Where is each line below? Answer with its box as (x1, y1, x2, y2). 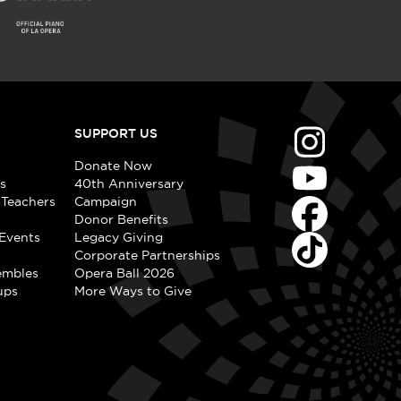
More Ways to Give (73, 283, 192, 300)
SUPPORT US (73, 125, 158, 142)
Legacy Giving (73, 229, 163, 246)
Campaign (73, 193, 137, 210)
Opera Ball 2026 (73, 265, 175, 282)
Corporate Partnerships (73, 247, 220, 264)
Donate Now (73, 158, 152, 175)
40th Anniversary (73, 175, 183, 192)
